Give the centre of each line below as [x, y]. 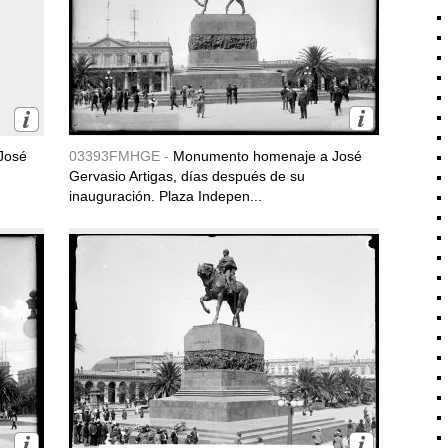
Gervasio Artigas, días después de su [187, 176]
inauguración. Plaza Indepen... [165, 196]
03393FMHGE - [121, 156]
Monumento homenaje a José [267, 156]
